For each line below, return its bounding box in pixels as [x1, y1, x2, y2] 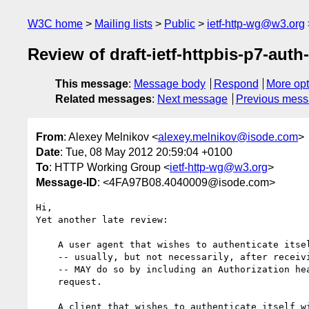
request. [36, 276, 58, 287]
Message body [134, 78, 206, 90]
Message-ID [36, 176, 97, 188]
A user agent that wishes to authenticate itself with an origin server [36, 239, 58, 250]
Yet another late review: [36, 214, 168, 225]
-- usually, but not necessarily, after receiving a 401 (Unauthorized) [36, 251, 58, 262]
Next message [157, 93, 228, 106]
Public [164, 18, 195, 30]
